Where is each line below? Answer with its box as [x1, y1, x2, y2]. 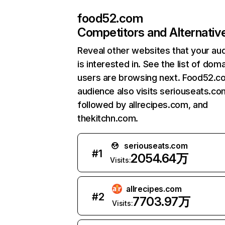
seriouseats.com [124, 141, 188, 151]
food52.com [77, 11, 143, 26]
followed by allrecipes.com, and [77, 99, 208, 110]
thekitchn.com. [77, 113, 138, 124]
